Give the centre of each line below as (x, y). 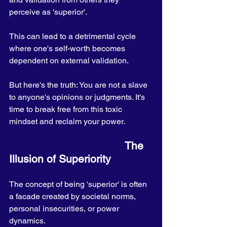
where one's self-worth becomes (68, 48)
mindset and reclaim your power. (67, 121)
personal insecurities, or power (65, 209)
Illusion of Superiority (60, 159)
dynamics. (28, 221)
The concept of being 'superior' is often (79, 184)
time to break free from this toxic (67, 109)
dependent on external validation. (70, 61)
